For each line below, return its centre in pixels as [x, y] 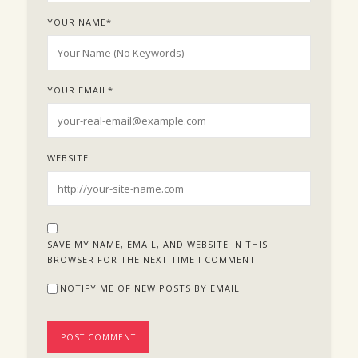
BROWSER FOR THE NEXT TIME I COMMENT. [153, 259]
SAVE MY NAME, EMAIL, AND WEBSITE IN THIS [157, 244]
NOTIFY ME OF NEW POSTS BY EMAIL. [151, 288]
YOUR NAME [76, 22]
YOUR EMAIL [77, 89]
